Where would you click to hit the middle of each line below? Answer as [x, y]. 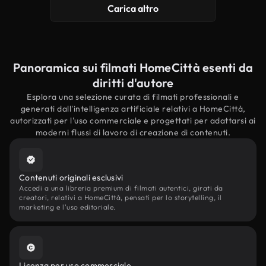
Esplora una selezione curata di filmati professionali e [133, 97]
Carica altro [133, 8]
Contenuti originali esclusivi [71, 178]
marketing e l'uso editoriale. [67, 207]
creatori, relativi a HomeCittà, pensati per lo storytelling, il [121, 197]
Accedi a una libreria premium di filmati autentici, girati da [121, 188]
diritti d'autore [133, 83]
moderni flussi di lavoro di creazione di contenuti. [133, 132]
